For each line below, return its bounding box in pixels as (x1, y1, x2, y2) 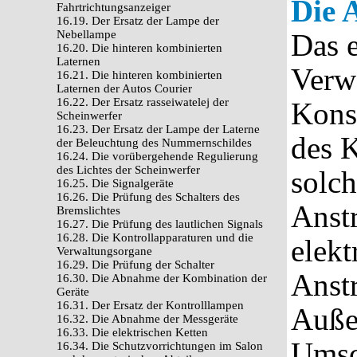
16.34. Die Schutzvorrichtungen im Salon (57, 339, 263, 352)
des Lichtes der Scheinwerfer (57, 163, 200, 176)
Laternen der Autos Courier (57, 82, 192, 95)
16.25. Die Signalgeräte (57, 177, 174, 190)
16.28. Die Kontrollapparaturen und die (57, 231, 253, 244)
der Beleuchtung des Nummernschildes (57, 136, 252, 149)
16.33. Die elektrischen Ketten (57, 326, 208, 339)
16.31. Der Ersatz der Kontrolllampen (57, 299, 244, 312)
